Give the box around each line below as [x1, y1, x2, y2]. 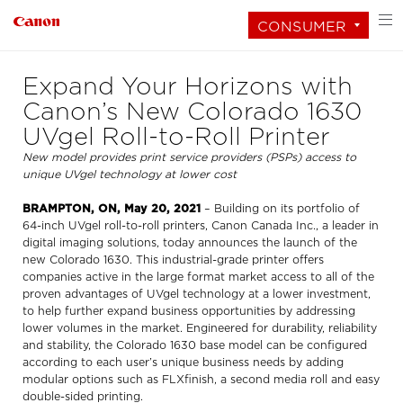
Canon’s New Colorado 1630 [22, 97, 362, 125]
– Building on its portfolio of [201, 202, 360, 215]
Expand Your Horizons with [22, 72, 353, 100]
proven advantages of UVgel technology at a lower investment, [22, 288, 371, 300]
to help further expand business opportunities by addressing [22, 305, 355, 318]
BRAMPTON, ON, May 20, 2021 [22, 202, 201, 215]
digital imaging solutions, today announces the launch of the [22, 237, 357, 249]
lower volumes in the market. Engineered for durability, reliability [22, 322, 377, 335]
